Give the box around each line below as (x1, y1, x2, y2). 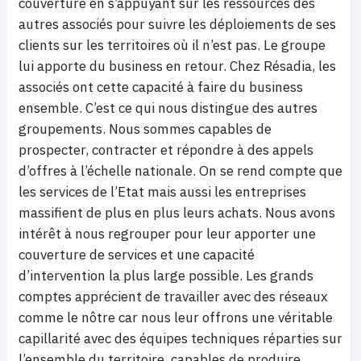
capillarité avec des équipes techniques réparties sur (19, 330, 342, 348)
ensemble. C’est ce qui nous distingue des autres (19, 99, 317, 118)
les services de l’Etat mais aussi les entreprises (19, 183, 306, 201)
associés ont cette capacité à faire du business (19, 78, 303, 97)
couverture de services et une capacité (19, 246, 255, 264)
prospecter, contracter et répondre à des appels (19, 141, 313, 160)
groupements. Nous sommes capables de (19, 120, 272, 139)
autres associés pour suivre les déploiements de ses (19, 15, 336, 34)
